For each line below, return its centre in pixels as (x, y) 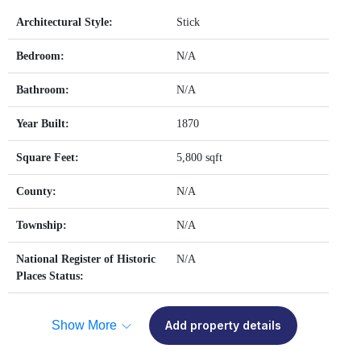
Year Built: (43, 124)
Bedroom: (40, 56)
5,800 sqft (199, 158)
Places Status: (50, 276)
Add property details (223, 326)
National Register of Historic (86, 259)
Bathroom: (43, 90)
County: (36, 192)
